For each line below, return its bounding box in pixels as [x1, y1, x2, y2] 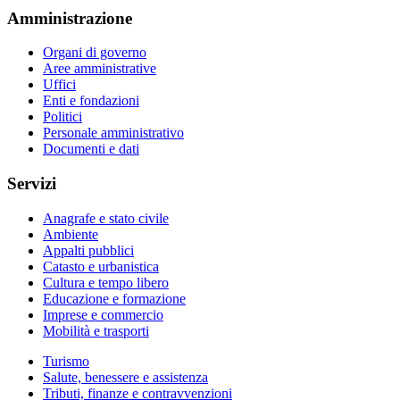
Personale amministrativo [43, 125, 184, 141]
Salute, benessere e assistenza [43, 369, 208, 385]
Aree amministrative [43, 61, 156, 77]
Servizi [7, 174, 56, 194]
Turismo [43, 353, 89, 369]
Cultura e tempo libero [43, 274, 169, 290]
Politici [43, 109, 82, 125]
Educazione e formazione [43, 290, 186, 306]
